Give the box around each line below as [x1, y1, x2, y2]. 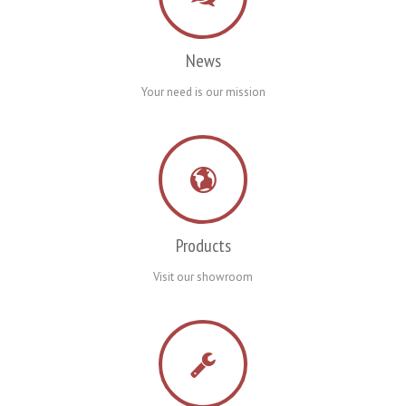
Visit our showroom [153, 269, 253, 285]
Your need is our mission [140, 84, 266, 100]
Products [175, 234, 231, 257]
